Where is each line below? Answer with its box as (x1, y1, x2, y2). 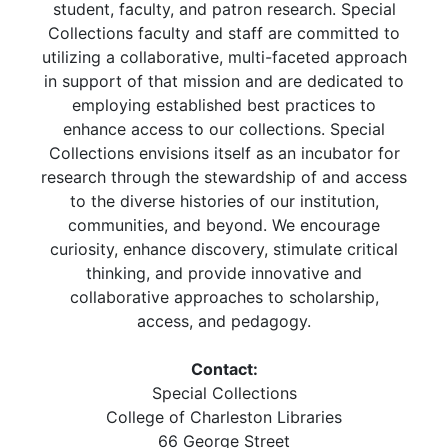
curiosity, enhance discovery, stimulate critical (50, 239, 398, 259)
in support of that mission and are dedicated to (44, 71, 404, 91)
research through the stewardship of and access (41, 167, 407, 187)
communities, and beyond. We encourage (68, 215, 380, 235)
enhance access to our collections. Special (63, 119, 385, 139)
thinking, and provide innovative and (86, 263, 362, 283)
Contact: (190, 359, 258, 379)
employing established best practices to (72, 95, 376, 115)
